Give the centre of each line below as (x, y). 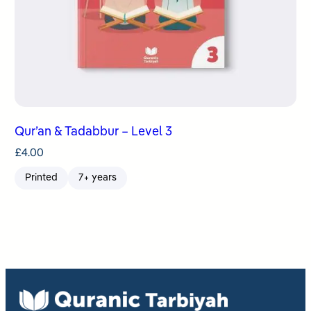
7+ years (98, 177)
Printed (42, 177)
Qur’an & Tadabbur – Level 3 (94, 132)
